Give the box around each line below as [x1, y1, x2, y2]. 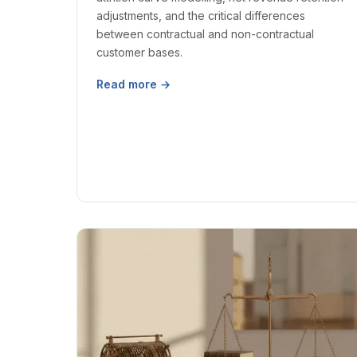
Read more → [96, 77, 171, 91]
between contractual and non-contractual [96, 27, 314, 41]
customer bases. [96, 45, 182, 59]
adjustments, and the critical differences [96, 9, 305, 22]
